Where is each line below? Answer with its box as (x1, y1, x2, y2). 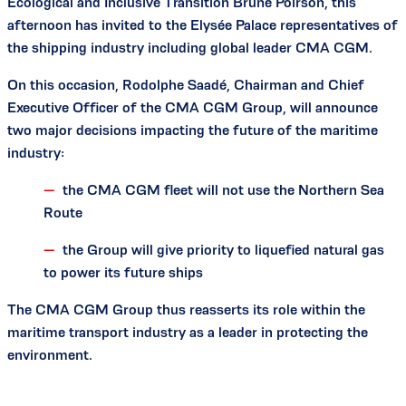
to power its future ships (43, 265, 203, 281)
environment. (7, 347, 92, 363)
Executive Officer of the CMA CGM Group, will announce (7, 100, 378, 116)
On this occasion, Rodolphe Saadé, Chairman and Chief (7, 77, 364, 93)
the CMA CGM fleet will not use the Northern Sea (63, 182, 384, 198)
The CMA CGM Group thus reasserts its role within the (7, 302, 365, 318)
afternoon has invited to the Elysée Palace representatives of (7, 17, 398, 34)
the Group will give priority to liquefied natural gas (63, 242, 384, 258)
